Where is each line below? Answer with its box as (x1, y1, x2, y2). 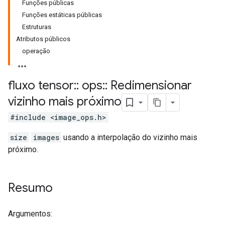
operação (22, 47, 50, 55)
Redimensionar (107, 78, 192, 93)
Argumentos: (8, 209, 52, 218)
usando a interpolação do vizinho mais (61, 133, 197, 142)
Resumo (8, 180, 53, 195)
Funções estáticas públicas (22, 11, 102, 19)
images (33, 133, 59, 142)
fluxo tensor (8, 78, 74, 93)
